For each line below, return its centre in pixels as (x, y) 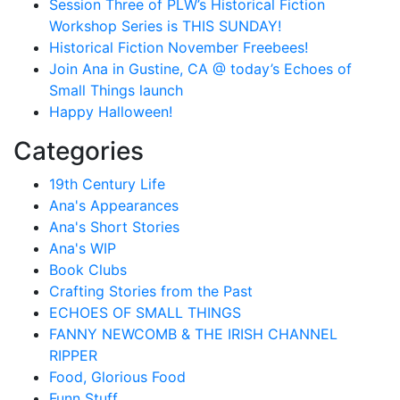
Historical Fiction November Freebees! (179, 48)
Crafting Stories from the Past (151, 292)
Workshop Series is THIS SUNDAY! (165, 26)
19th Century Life (107, 184)
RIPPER (73, 356)
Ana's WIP (83, 249)
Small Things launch (116, 91)
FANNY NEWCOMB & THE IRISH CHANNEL (193, 334)
